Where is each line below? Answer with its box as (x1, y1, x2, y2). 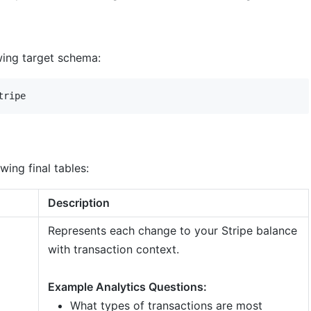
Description (47, 195, 110, 210)
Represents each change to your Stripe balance (47, 223, 297, 237)
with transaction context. (47, 242, 179, 256)
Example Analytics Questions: (47, 279, 207, 294)
